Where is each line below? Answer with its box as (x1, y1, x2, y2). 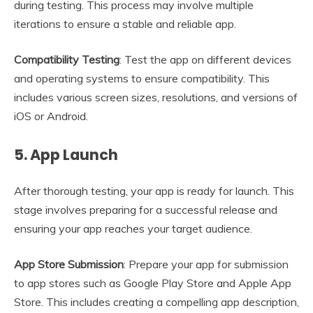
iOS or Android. (14, 108, 88, 123)
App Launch (30, 144, 118, 165)
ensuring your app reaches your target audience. (14, 221, 252, 235)
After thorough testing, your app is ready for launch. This (14, 183, 294, 198)
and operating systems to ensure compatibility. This (14, 71, 270, 85)
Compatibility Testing (14, 52, 119, 66)
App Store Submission (14, 256, 124, 271)
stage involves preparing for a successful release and (14, 202, 277, 217)
